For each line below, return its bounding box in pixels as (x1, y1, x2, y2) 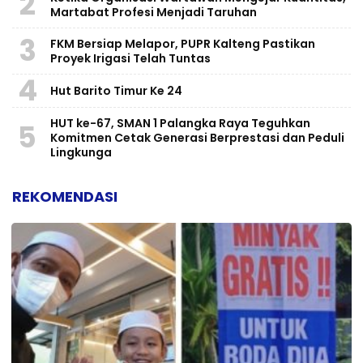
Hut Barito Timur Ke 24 (50, 82, 182, 99)
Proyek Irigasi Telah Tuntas (50, 49, 211, 66)
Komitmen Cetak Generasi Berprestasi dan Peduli (50, 129, 344, 146)
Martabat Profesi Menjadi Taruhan (50, 3, 257, 20)
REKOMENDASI (12, 186, 117, 207)
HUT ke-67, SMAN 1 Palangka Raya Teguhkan (50, 114, 310, 131)
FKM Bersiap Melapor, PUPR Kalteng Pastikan (50, 35, 315, 52)
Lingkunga (50, 143, 112, 160)
